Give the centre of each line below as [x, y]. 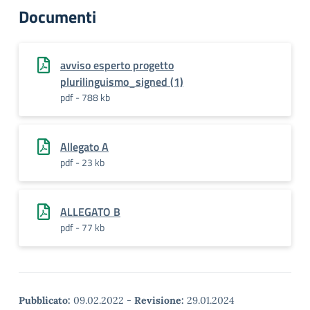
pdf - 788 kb [85, 97]
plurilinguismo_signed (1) [122, 82]
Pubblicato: [45, 300]
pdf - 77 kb [82, 227]
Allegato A [84, 147]
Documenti [57, 17]
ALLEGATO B [90, 212]
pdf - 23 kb [82, 162]
